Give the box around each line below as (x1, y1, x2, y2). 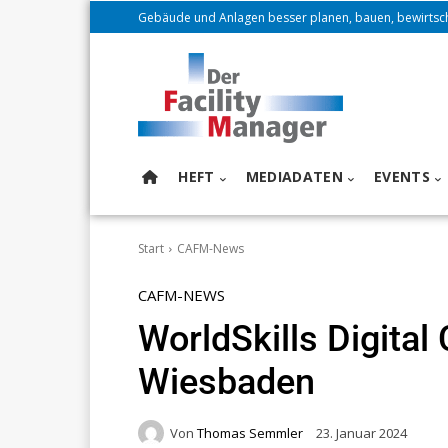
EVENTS (374, 167, 430, 187)
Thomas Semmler (197, 423, 303, 442)
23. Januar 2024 (316, 424, 407, 443)
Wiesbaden (138, 361, 315, 404)
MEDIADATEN (245, 167, 343, 187)
